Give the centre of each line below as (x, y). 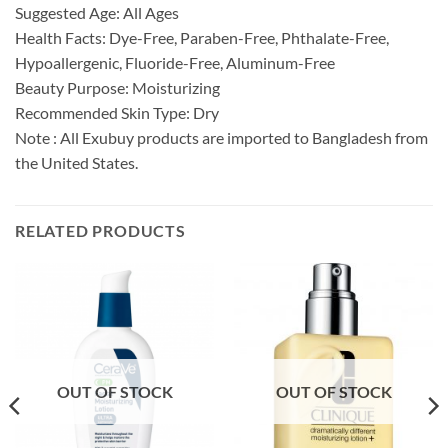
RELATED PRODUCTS (100, 231)
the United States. (76, 163)
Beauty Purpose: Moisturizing (117, 88)
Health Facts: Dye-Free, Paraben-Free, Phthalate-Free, (202, 38)
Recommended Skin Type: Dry (117, 113)
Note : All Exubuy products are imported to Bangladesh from (221, 138)
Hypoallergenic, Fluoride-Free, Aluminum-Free (175, 63)
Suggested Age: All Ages (97, 13)
